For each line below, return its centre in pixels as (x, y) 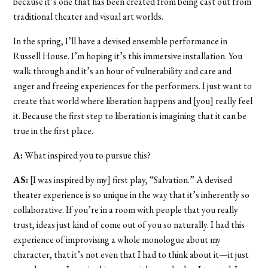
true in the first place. (54, 130)
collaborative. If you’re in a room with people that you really (126, 209)
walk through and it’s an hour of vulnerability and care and (123, 71)
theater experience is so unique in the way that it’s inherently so (132, 194)
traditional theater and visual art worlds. (89, 16)
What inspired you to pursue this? (87, 155)
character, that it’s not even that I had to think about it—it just (131, 254)
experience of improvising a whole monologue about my (117, 239)
